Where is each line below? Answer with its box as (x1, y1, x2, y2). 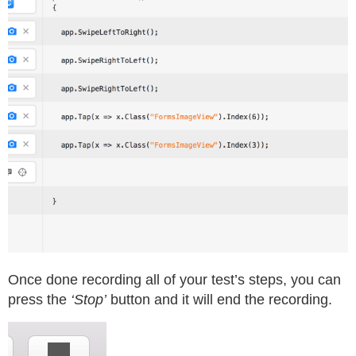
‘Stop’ (71, 291, 106, 308)
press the (8, 291, 71, 308)
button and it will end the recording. (106, 291, 332, 308)
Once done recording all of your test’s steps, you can (8, 271, 341, 288)
